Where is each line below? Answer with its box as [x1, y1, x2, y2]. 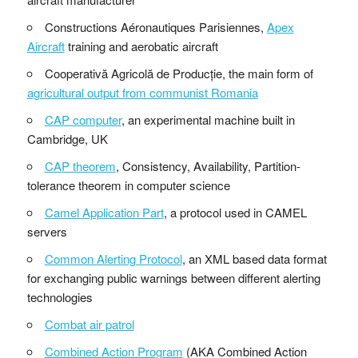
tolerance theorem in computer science [26, 176, 230, 193]
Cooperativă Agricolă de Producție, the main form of [44, 64, 313, 82]
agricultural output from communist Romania [26, 83, 258, 101]
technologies [26, 288, 93, 305]
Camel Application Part [44, 203, 164, 221]
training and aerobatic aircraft [64, 37, 218, 54]
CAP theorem [44, 157, 116, 174]
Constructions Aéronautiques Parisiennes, [44, 18, 267, 35]
